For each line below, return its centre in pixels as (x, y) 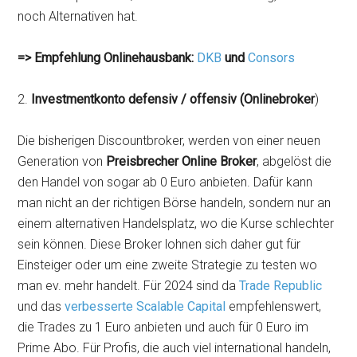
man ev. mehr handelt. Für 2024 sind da (129, 286)
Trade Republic (281, 286)
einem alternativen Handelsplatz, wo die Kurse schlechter (176, 224)
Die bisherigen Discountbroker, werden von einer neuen (169, 141)
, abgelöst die (294, 161)
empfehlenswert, (274, 306)
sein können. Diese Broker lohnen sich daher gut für (159, 244)
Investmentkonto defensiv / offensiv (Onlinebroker (173, 99)
